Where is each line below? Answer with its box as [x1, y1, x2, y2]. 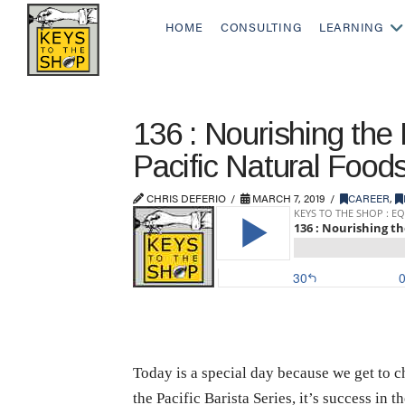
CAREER [347, 190, 390, 206]
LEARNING [318, 19, 383, 35]
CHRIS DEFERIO [144, 190, 226, 206]
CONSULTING [220, 19, 302, 35]
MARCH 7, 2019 [250, 190, 325, 206]
